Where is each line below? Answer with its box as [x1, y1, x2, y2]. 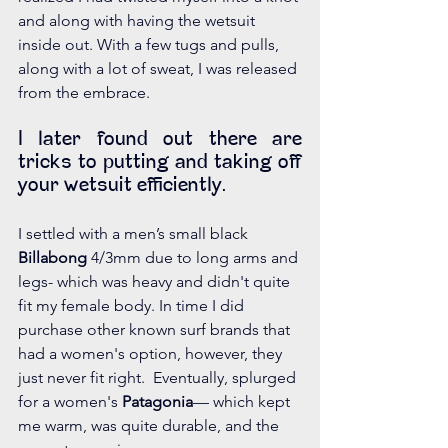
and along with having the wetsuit [18, 11, 259, 31]
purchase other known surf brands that [18, 320, 294, 340]
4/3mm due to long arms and [87, 248, 302, 268]
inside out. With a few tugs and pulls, [18, 35, 283, 55]
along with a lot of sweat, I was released [18, 59, 301, 79]
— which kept [193, 392, 294, 412]
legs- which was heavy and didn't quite [18, 272, 294, 292]
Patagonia [122, 392, 193, 412]
